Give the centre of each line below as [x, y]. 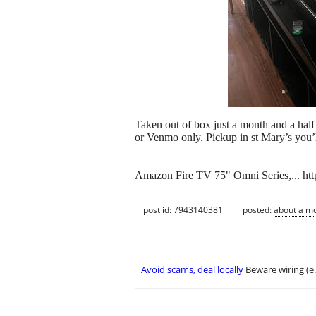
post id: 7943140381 [183, 209]
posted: [258, 209]
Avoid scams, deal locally [192, 270]
